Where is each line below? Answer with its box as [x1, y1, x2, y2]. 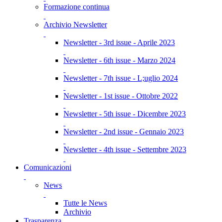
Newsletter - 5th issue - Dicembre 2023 [63, 110, 186, 118]
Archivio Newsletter [44, 20, 107, 29]
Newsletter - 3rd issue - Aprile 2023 [63, 38, 175, 47]
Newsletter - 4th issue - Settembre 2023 [63, 145, 186, 154]
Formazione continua [44, 2, 110, 11]
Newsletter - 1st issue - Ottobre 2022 [63, 92, 178, 100]
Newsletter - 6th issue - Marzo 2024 [63, 56, 175, 64]
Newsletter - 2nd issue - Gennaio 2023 [63, 127, 184, 136]
